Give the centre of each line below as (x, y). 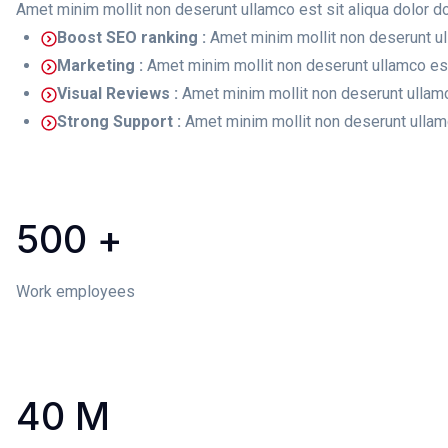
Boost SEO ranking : (133, 38)
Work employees (75, 292)
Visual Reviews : (119, 94)
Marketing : (102, 66)
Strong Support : (121, 122)
